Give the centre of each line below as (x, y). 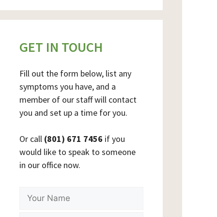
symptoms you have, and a (68, 86)
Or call (32, 139)
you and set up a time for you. (73, 113)
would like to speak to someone (77, 152)
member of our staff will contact (78, 100)
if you (114, 139)
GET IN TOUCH (61, 47)
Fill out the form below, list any (75, 73)
